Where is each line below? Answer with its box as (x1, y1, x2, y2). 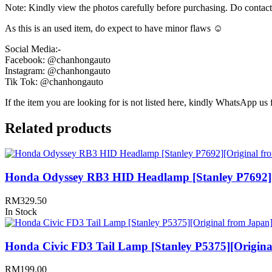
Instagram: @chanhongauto (5, 65, 110, 76)
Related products (5, 120, 111, 136)
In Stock (5, 206, 37, 217)
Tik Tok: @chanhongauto (5, 76, 103, 87)
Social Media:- (5, 43, 61, 54)
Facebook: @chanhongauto (5, 54, 110, 65)
